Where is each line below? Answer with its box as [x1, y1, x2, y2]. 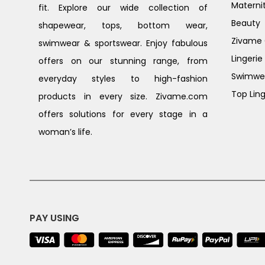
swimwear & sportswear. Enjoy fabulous [38, 37, 208, 50]
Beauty [231, 17, 260, 30]
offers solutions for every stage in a [38, 108, 208, 121]
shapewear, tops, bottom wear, [38, 20, 208, 32]
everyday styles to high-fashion [38, 73, 208, 85]
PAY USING [30, 211, 79, 225]
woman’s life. [38, 126, 92, 138]
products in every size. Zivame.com [38, 91, 208, 103]
